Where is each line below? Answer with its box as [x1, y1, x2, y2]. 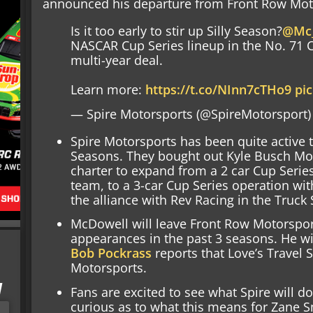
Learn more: [71, 80, 146, 98]
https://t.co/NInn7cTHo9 [145, 80, 292, 98]
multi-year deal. [71, 51, 163, 68]
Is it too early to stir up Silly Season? [71, 22, 283, 39]
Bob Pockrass [71, 245, 152, 262]
